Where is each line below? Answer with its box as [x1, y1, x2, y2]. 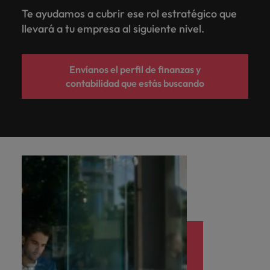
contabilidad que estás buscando [66, 77, 204, 90]
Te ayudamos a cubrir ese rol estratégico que [22, 7, 237, 21]
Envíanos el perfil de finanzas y [69, 63, 201, 76]
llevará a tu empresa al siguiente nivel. [22, 22, 207, 36]
